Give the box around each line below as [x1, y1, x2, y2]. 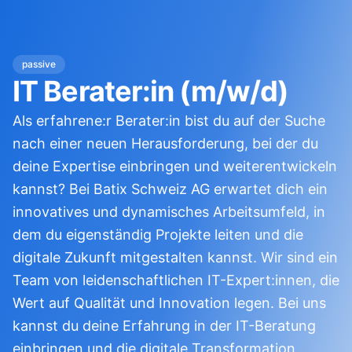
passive [22, 58, 56, 71]
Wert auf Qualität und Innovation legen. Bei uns [13, 295, 326, 312]
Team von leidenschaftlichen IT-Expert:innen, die [13, 272, 339, 289]
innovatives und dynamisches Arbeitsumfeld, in [13, 203, 325, 221]
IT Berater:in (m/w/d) [13, 74, 289, 109]
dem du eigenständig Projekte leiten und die [13, 226, 303, 244]
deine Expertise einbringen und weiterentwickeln [13, 158, 337, 175]
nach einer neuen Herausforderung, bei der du [13, 135, 318, 152]
